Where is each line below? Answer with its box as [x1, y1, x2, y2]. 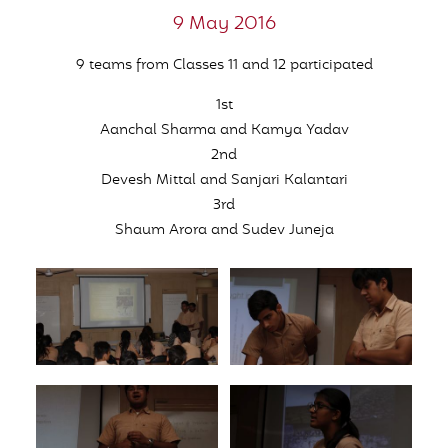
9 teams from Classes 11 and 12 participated [75, 55, 373, 76]
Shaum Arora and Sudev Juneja [114, 220, 334, 241]
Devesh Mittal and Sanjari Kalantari [100, 170, 348, 191]
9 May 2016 [172, 11, 276, 38]
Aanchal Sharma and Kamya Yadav [99, 120, 349, 141]
